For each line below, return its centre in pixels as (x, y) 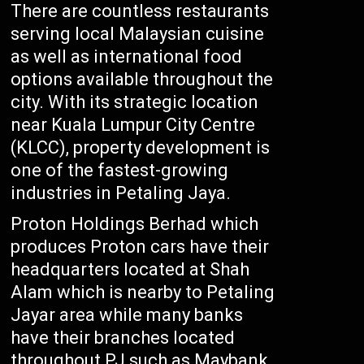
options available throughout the (142, 80)
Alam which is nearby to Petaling (143, 292)
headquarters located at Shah (130, 270)
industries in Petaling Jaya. (121, 193)
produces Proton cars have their (140, 247)
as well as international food (127, 57)
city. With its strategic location (135, 102)
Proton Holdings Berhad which (135, 224)
